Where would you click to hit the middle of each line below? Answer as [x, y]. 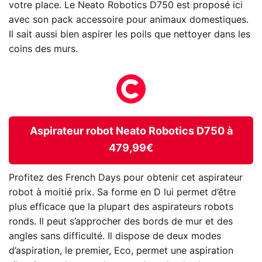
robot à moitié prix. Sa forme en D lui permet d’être [122, 192]
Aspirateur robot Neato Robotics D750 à [131, 132]
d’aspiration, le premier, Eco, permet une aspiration [121, 251]
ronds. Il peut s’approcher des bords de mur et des [121, 221]
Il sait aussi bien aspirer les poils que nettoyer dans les [130, 35]
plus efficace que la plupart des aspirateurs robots [121, 207]
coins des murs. [43, 49]
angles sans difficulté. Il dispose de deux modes [115, 236]
